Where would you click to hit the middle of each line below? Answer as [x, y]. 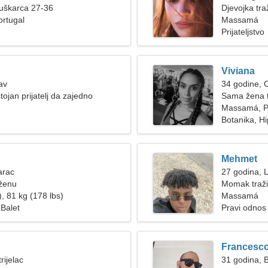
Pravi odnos [244, 208]
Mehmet [239, 159]
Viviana [238, 71]
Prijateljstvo [243, 32]
